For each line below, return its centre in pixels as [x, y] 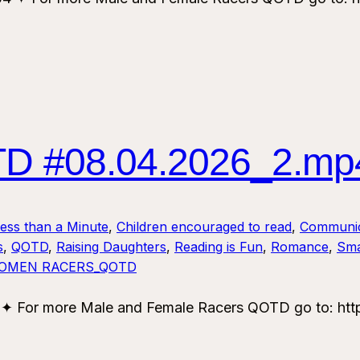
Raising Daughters [111, 247]
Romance [300, 247]
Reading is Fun [219, 247]
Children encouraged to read [204, 227]
